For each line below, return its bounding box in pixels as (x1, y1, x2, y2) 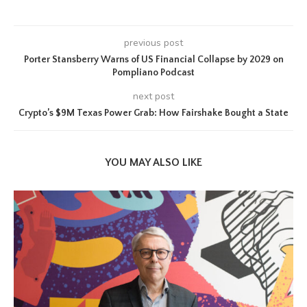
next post (133, 90, 174, 103)
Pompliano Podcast (112, 67, 195, 78)
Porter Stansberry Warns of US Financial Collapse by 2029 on (23, 54, 284, 65)
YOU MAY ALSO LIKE (105, 156, 202, 169)
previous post (124, 36, 183, 49)
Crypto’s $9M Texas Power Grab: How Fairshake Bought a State (19, 108, 288, 119)
